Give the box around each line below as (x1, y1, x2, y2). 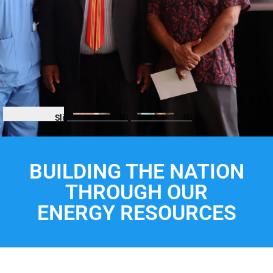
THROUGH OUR (65, 180, 208, 204)
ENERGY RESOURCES (37, 200, 236, 225)
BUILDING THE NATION (29, 159, 244, 183)
